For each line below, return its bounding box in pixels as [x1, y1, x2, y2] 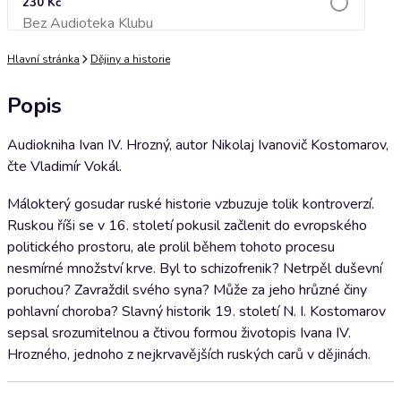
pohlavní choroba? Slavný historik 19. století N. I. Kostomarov [7, 302, 386, 321]
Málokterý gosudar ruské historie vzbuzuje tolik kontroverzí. [7, 194, 374, 214]
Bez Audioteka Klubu [22, 13, 153, 33]
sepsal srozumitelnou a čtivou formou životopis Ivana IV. [7, 323, 351, 343]
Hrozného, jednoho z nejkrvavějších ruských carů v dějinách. [7, 345, 371, 364]
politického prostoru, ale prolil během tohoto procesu [7, 237, 335, 257]
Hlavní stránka [7, 52, 80, 66]
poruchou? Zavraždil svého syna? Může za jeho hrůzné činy [7, 280, 367, 300]
